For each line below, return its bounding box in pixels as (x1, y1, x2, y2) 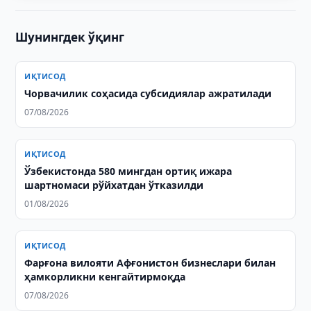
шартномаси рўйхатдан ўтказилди (24, 178, 204, 192)
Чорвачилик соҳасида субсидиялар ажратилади (24, 87, 272, 100)
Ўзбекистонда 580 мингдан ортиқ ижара (24, 165, 233, 178)
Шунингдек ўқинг (15, 29, 125, 45)
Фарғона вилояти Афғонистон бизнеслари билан (24, 256, 276, 269)
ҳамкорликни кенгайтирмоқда (24, 270, 186, 283)
